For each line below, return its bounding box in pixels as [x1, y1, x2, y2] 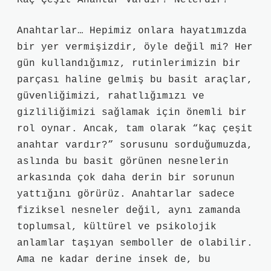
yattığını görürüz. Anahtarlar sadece [17, 189, 235, 200]
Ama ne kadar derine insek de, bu [17, 254, 211, 265]
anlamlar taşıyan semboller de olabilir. [17, 238, 253, 249]
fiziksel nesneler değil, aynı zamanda [17, 205, 241, 216]
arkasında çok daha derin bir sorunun [17, 172, 235, 183]
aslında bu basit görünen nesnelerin [17, 156, 229, 167]
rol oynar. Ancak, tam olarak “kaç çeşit [17, 123, 253, 134]
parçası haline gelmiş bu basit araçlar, [17, 74, 253, 85]
